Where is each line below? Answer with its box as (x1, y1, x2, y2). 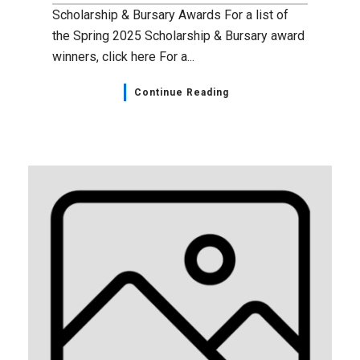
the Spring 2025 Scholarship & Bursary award (52, 27, 305, 43)
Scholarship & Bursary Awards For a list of (52, 6, 288, 22)
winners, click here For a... (52, 48, 194, 64)
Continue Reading (133, 86, 229, 98)
